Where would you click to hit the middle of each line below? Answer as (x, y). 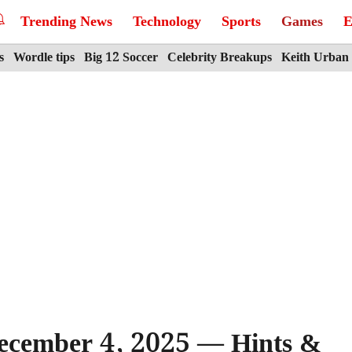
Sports (241, 22)
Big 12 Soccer (121, 58)
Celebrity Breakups (220, 58)
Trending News (66, 22)
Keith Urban (315, 58)
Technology (167, 22)
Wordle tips (44, 58)
